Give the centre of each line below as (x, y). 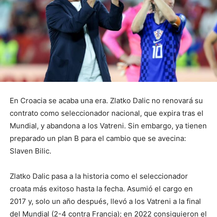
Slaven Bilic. (31, 151)
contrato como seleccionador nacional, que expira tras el (107, 113)
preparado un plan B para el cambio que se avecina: (98, 139)
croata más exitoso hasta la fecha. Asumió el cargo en (101, 189)
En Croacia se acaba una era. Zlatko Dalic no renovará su (106, 101)
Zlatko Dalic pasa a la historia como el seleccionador (99, 176)
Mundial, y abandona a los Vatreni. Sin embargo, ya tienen (108, 126)
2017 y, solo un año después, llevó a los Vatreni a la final (105, 201)
